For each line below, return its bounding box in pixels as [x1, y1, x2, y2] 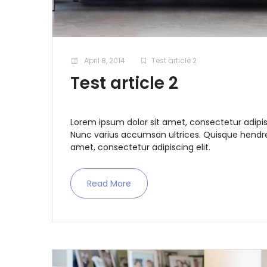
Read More [87, 178, 131, 190]
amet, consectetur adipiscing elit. [70, 141, 210, 154]
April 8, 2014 [82, 55, 125, 66]
